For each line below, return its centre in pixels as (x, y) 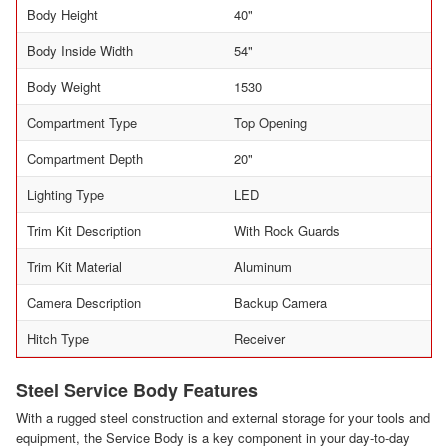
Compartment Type (82, 122)
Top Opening (270, 122)
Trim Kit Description (84, 230)
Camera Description (84, 302)
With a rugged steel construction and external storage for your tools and (223, 417)
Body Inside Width (80, 50)
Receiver (259, 338)
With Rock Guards (287, 230)
